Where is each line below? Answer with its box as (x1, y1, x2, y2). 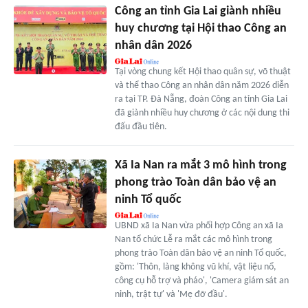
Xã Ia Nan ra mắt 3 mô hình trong (114, 158, 287, 172)
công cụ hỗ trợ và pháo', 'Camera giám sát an (114, 275, 289, 286)
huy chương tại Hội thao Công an (114, 21, 287, 35)
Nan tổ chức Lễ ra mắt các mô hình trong (114, 234, 272, 245)
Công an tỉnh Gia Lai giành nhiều (114, 4, 281, 18)
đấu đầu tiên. (114, 121, 167, 132)
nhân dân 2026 (114, 38, 192, 52)
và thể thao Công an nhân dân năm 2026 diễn (114, 80, 289, 91)
